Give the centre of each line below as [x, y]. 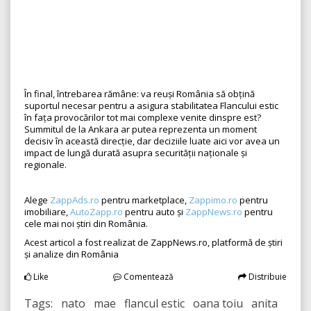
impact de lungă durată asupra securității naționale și [136, 153]
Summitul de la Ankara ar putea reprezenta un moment [141, 129]
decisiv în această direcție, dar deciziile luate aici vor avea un [152, 141]
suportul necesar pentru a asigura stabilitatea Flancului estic [151, 106]
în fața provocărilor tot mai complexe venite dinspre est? [143, 118]
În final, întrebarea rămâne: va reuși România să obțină [140, 94]
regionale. [45, 165]
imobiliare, [47, 212]
